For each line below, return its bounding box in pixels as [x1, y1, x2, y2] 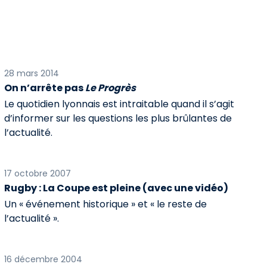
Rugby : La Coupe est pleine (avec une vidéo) [4, 181, 228, 195]
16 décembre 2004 [4, 253, 82, 265]
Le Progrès [85, 81, 136, 95]
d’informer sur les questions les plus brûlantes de [4, 111, 232, 125]
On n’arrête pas [4, 81, 85, 95]
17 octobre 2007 [4, 167, 71, 179]
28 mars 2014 [4, 67, 59, 79]
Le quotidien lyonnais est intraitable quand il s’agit [4, 97, 234, 111]
